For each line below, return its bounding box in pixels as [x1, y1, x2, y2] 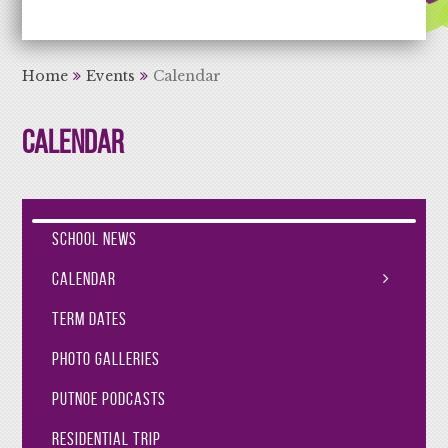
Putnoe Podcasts [52, 389, 167, 409]
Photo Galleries [52, 349, 161, 369]
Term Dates [52, 309, 128, 329]
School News [52, 229, 138, 249]
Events [86, 67, 136, 85]
